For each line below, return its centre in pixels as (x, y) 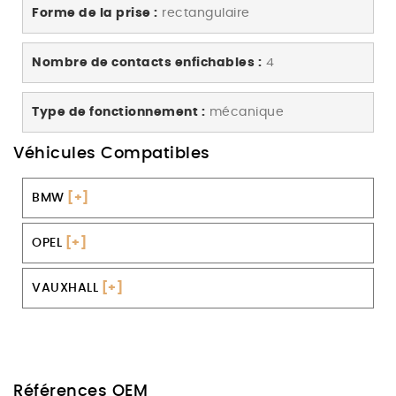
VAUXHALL (65, 289)
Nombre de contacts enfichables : (147, 63)
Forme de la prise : (95, 14)
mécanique (244, 113)
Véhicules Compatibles (112, 154)
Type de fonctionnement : (118, 113)
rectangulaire (204, 14)
